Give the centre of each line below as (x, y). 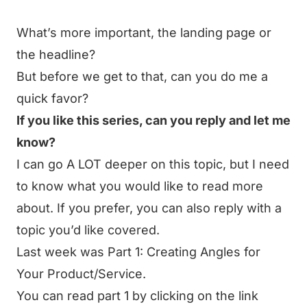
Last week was (62, 252)
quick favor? (52, 98)
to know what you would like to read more (140, 186)
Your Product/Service (79, 274)
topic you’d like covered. (88, 230)
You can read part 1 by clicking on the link (137, 296)
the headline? (56, 54)
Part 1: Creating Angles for (184, 252)
